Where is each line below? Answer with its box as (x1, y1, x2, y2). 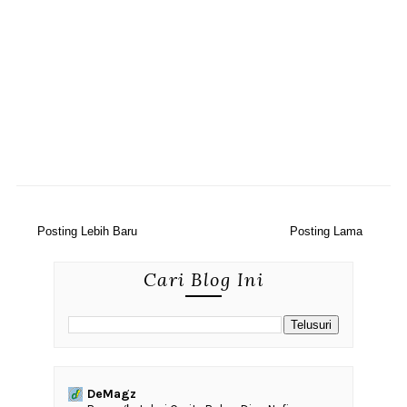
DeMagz (86, 386, 136, 402)
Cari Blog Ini (143, 268, 264, 291)
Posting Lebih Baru (36, 224, 137, 238)
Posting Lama (290, 224, 363, 238)
